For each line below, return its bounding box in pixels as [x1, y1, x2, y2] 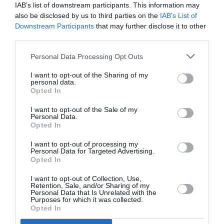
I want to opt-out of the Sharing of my [30, 71, 148, 79]
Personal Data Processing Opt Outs [30, 52, 143, 60]
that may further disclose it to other [94, 22, 206, 30]
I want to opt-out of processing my [30, 140, 138, 148]
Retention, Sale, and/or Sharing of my [30, 181, 149, 189]
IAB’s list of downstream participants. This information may [15, 1, 199, 9]
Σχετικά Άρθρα [74, 132, 150, 146]
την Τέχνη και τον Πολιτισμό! [25, 12, 120, 22]
